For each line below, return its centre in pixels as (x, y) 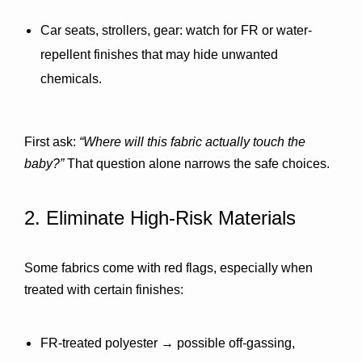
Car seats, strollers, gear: (112, 30)
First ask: (52, 142)
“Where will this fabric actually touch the (192, 142)
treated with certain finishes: (104, 290)
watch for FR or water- (247, 30)
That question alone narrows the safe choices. (197, 164)
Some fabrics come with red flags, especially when (168, 268)
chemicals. (71, 79)
